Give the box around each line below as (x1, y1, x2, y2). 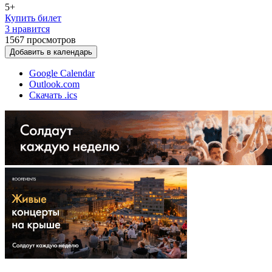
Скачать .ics (29, 89, 77, 100)
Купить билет (5, 12, 61, 23)
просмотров (27, 34, 76, 45)
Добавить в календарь (10, 47, 92, 56)
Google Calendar (29, 67, 95, 78)
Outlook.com (29, 78, 80, 89)
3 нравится (5, 23, 50, 34)
